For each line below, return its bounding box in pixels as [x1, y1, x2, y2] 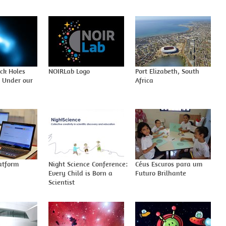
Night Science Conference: [48, 159, 128, 168]
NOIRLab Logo [48, 67, 90, 76]
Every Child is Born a [48, 168, 112, 178]
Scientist [48, 178, 75, 187]
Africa [135, 76, 153, 85]
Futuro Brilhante [135, 168, 186, 178]
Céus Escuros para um [135, 159, 202, 168]
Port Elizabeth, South [135, 67, 199, 76]
